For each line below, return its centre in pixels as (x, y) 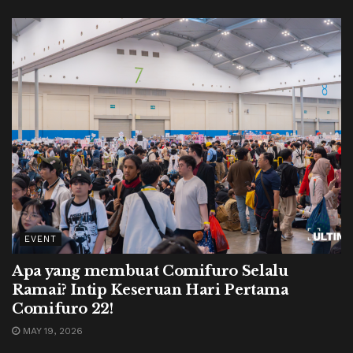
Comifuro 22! (63, 308)
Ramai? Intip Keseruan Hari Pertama (150, 290)
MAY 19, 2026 (51, 331)
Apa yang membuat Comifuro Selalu (150, 271)
